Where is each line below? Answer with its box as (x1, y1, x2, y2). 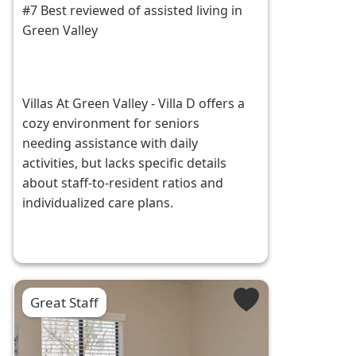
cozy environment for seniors (22, 114, 200, 133)
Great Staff (30, 293, 99, 312)
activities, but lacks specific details (22, 154, 227, 172)
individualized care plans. (22, 194, 174, 212)
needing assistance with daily (22, 134, 199, 153)
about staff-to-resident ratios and (22, 174, 224, 192)
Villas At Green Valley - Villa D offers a (22, 95, 246, 113)
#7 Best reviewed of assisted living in (22, 2, 243, 20)
